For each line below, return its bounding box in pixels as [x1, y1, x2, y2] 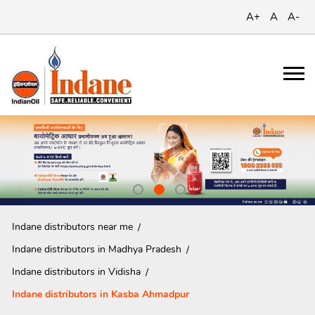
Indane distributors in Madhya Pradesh [12, 243, 181, 256]
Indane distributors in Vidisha [12, 265, 141, 279]
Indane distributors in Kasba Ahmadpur [12, 288, 189, 302]
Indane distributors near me [12, 219, 133, 233]
